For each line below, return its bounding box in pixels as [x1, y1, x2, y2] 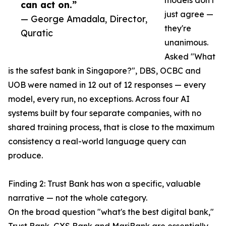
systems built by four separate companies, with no [8, 108, 201, 119]
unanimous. [164, 37, 208, 48]
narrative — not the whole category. [8, 193, 147, 203]
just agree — [164, 9, 213, 20]
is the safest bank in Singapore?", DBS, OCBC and [8, 66, 201, 76]
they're [164, 23, 191, 34]
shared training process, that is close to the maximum [8, 122, 214, 133]
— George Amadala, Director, [21, 13, 147, 25]
